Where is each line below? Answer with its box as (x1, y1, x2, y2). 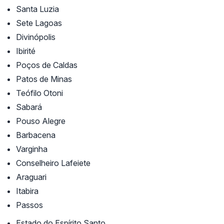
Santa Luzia (16, 4, 59, 14)
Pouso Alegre (16, 116, 65, 126)
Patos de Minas (16, 74, 72, 84)
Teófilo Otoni (16, 88, 63, 98)
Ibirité (16, 46, 35, 56)
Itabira (16, 186, 38, 196)
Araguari (16, 172, 46, 182)
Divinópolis (16, 32, 55, 42)
